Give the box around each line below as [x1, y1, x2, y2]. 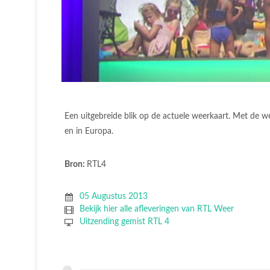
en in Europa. [64, 127, 113, 136]
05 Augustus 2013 [79, 192, 148, 201]
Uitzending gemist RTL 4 [79, 217, 169, 226]
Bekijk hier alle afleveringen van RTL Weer [79, 204, 234, 213]
